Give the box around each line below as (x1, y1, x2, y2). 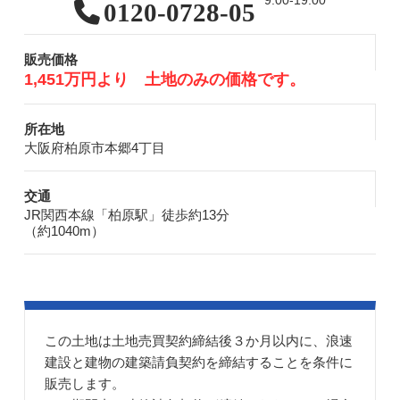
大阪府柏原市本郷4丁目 (23, 139, 165, 155)
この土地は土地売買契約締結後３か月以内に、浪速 (45, 332, 354, 348)
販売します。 (45, 375, 126, 391)
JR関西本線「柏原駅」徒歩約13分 (23, 206, 229, 222)
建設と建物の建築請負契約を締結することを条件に (45, 354, 354, 370)
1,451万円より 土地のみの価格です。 (23, 70, 305, 88)
